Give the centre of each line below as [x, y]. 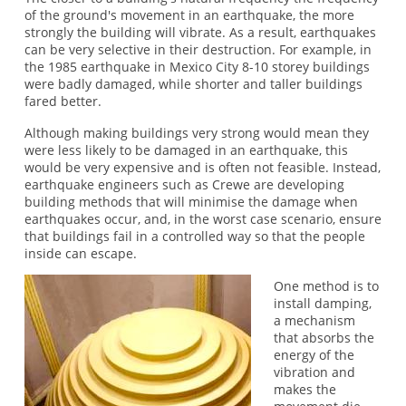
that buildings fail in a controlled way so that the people [194, 237]
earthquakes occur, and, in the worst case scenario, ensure [203, 219]
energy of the [314, 354]
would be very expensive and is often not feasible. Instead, [202, 168]
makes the [305, 389]
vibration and [315, 372]
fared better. [63, 101]
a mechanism [315, 320]
